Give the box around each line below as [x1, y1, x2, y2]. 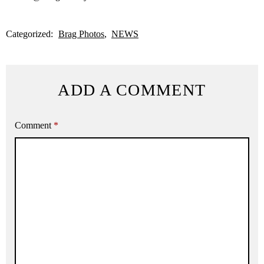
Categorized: [6, 28, 55, 39]
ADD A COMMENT [58, 80, 206, 99]
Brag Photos [58, 28, 104, 39]
